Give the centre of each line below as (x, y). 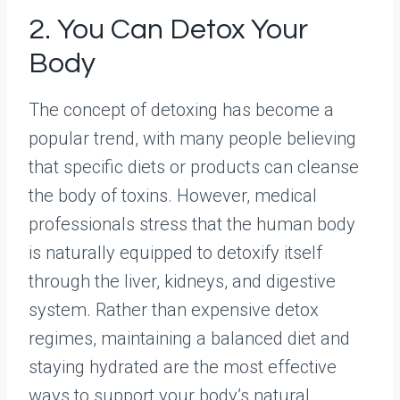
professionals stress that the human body (192, 225)
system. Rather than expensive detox (174, 310)
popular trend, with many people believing (192, 139)
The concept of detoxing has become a (181, 110)
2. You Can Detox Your (168, 30)
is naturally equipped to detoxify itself (175, 253)
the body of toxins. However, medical (173, 196)
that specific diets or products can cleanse (194, 167)
